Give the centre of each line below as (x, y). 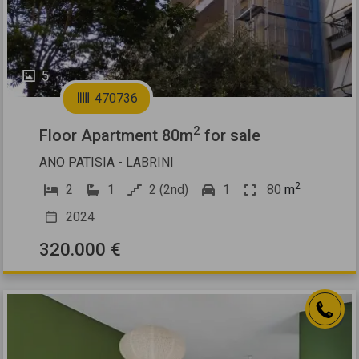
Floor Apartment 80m (117, 135)
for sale (231, 135)
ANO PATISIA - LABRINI (107, 162)
